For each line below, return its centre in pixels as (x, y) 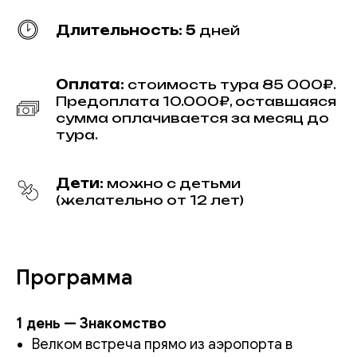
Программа (74, 277)
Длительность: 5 (126, 30)
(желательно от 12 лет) (150, 200)
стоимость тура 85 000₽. (232, 84)
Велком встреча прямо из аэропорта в (162, 344)
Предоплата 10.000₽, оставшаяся (196, 101)
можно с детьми (174, 183)
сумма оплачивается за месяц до (192, 118)
